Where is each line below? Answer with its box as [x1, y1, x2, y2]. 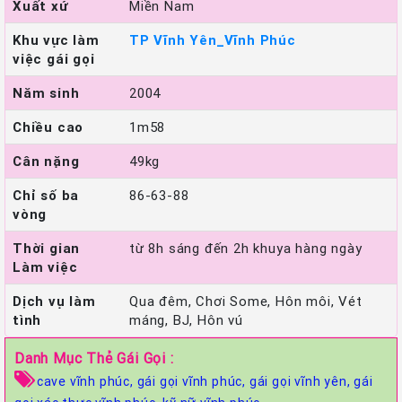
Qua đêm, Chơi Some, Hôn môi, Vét [129, 292, 363, 310]
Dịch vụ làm [13, 292, 96, 310]
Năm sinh [13, 83, 80, 101]
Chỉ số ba [13, 186, 80, 204]
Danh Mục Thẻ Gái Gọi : [14, 348, 174, 367]
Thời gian [13, 239, 81, 257]
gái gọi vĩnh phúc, [136, 372, 249, 389]
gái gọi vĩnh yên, [249, 372, 354, 389]
